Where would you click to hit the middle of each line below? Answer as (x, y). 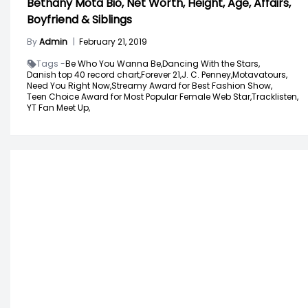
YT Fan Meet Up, (58, 107)
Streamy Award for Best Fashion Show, (192, 85)
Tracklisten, (275, 96)
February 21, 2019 (113, 41)
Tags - (51, 63)
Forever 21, (161, 74)
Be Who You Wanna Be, (114, 63)
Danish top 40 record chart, (84, 74)
